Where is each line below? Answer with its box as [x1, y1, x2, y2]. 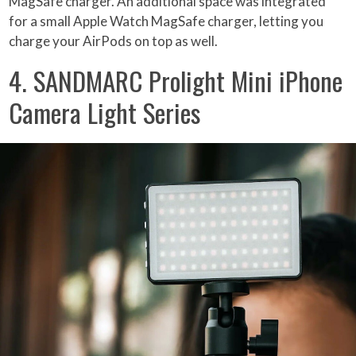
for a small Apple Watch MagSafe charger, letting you [9, 12, 324, 29]
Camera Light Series [9, 92, 201, 132]
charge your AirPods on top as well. [9, 32, 219, 49]
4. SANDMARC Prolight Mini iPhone [9, 60, 343, 100]
